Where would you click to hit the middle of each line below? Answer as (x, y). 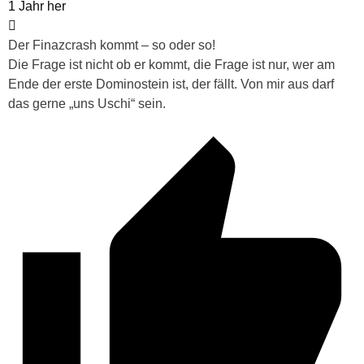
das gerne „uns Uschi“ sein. (87, 103)
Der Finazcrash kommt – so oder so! (112, 45)
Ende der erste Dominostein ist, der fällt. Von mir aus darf (171, 84)
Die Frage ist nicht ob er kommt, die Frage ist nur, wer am (171, 64)
